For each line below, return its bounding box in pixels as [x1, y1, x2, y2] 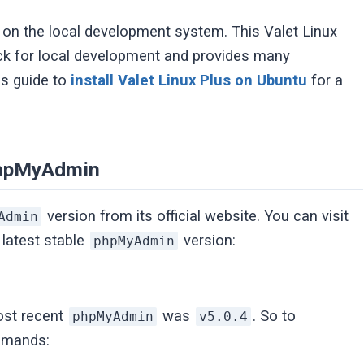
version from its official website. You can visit [43, 206, 349, 225]
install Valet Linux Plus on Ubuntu [71, 71, 308, 89]
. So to [253, 306, 297, 325]
